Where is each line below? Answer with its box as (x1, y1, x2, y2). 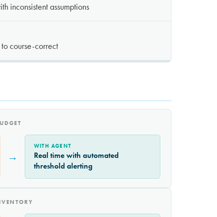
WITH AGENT (34, 143, 71, 150)
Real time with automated (34, 150, 119, 161)
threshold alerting (34, 161, 93, 171)
